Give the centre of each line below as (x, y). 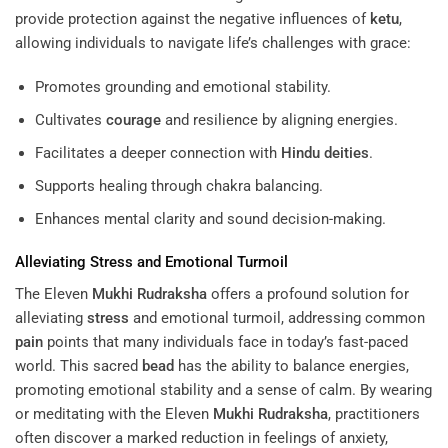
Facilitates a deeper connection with (157, 152)
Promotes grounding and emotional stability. (182, 86)
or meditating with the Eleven (114, 413)
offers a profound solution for (308, 293)
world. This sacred (78, 365)
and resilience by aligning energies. (279, 119)
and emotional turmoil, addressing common (277, 317)
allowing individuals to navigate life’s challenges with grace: (213, 43)
